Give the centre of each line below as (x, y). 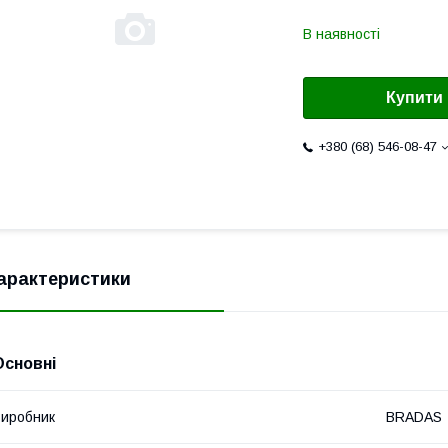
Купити (414, 98)
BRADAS (414, 417)
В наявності (341, 34)
